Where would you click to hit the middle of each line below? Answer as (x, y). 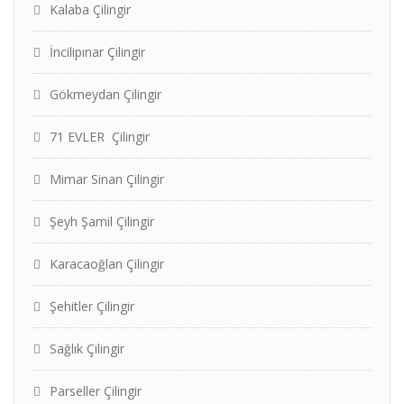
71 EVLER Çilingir (101, 137)
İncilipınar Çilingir (97, 52)
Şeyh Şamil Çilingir (102, 221)
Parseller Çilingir (96, 391)
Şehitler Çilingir (92, 306)
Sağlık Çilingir (87, 349)
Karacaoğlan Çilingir (107, 264)
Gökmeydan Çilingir (106, 94)
